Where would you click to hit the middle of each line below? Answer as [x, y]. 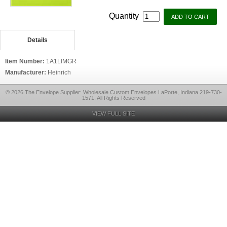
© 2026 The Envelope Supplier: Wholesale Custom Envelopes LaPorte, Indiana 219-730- [113, 92]
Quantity [125, 16]
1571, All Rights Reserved [113, 98]
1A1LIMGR [61, 61]
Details [37, 40]
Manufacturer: [26, 72]
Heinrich [59, 72]
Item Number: [26, 61]
